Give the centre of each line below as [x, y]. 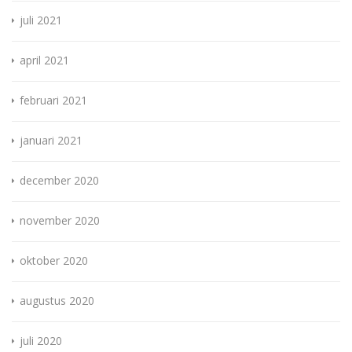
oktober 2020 [54, 261]
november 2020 [60, 221]
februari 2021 [53, 101]
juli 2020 [41, 341]
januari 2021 [51, 141]
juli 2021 [41, 20]
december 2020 [59, 181]
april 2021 [44, 60]
